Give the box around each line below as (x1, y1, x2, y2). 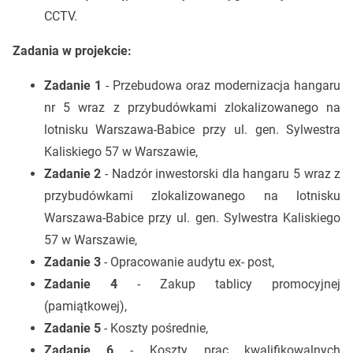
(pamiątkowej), (43, 298, 130, 314)
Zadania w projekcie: (12, 43, 132, 58)
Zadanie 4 (43, 276, 117, 292)
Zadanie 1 (43, 77, 102, 93)
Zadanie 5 (43, 320, 101, 336)
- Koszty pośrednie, (100, 320, 214, 336)
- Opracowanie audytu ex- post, (103, 254, 277, 269)
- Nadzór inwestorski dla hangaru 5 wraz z (101, 165, 341, 181)
